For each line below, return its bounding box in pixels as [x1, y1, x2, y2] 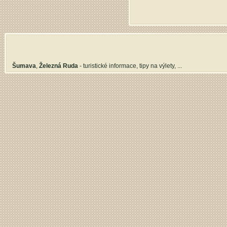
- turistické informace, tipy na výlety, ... [78, 62, 182, 69]
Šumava [12, 62, 36, 69]
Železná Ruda [39, 62, 78, 69]
